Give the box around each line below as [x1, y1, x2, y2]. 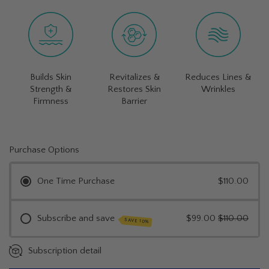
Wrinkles [201, 84, 235, 94]
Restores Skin [107, 84, 162, 94]
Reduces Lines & [185, 72, 252, 82]
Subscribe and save [37, 213, 115, 223]
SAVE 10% [123, 217, 150, 225]
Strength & [30, 84, 72, 94]
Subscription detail [28, 246, 101, 256]
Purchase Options [9, 145, 79, 155]
